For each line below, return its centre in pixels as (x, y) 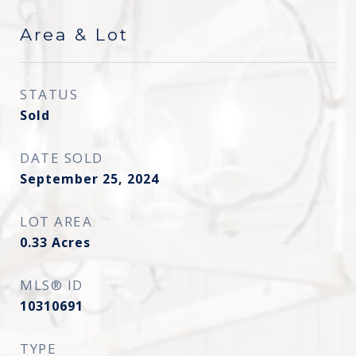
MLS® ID (52, 285)
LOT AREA (56, 221)
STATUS (49, 94)
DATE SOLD (62, 158)
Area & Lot (74, 35)
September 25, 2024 (89, 179)
